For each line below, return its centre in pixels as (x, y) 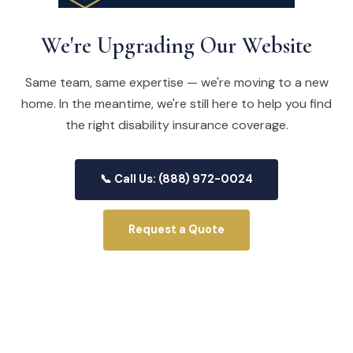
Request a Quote (176, 229)
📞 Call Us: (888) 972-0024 (176, 179)
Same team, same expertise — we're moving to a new (176, 82)
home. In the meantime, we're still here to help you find (176, 103)
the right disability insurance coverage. (176, 124)
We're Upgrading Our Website (176, 45)
